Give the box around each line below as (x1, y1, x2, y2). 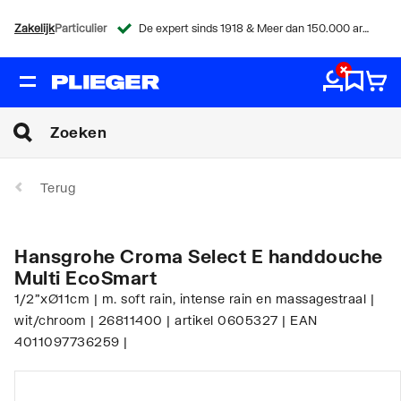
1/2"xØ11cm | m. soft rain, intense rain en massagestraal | (14, 290, 374, 306)
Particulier (55, 21, 107, 35)
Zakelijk (14, 21, 55, 35)
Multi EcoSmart (14, 266, 157, 288)
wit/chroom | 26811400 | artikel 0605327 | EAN (14, 311, 318, 328)
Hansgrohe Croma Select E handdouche (14, 244, 383, 267)
